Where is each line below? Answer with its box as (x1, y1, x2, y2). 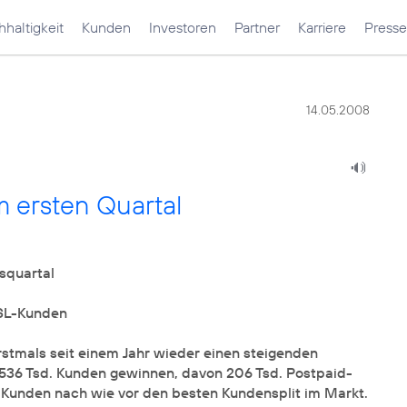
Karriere (298, 18, 346, 36)
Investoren (149, 18, 216, 36)
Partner (234, 18, 280, 36)
